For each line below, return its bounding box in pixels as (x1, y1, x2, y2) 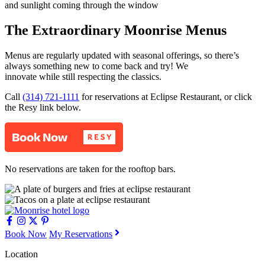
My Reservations (49, 228, 112, 239)
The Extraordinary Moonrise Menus (5, 22, 227, 38)
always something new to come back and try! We (5, 60, 188, 71)
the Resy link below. (5, 102, 83, 112)
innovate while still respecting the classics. (5, 71, 161, 82)
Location (5, 248, 38, 259)
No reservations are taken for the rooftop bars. (5, 163, 178, 174)
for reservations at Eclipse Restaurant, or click (79, 91, 252, 102)
